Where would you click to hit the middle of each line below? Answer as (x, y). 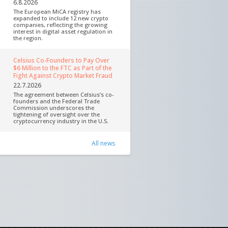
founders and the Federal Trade (56, 101)
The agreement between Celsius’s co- (64, 94)
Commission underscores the (54, 108)
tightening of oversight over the (56, 114)
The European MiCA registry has (57, 11)
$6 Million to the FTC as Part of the (63, 68)
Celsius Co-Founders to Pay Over (61, 60)
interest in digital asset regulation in (63, 31)
